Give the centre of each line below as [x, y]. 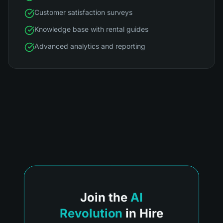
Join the [104, 198]
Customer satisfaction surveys [83, 12]
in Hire [145, 213]
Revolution [91, 213]
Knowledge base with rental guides [91, 29]
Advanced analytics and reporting [90, 46]
